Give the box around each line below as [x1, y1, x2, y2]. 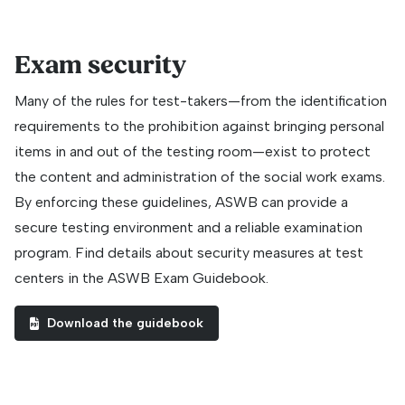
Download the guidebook [47, 316, 203, 332]
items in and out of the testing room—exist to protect [14, 143, 371, 161]
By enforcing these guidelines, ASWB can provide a [14, 193, 348, 212]
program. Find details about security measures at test [14, 244, 363, 262]
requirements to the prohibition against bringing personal [14, 118, 384, 136]
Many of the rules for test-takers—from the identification [14, 92, 387, 110]
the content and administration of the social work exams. [14, 168, 385, 186]
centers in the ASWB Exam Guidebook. [14, 269, 268, 287]
